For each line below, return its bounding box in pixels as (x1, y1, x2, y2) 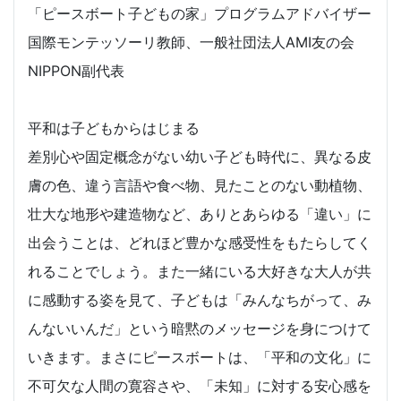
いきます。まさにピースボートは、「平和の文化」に (28, 348, 371, 367)
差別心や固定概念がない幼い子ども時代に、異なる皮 (28, 148, 371, 166)
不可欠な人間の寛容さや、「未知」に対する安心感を (28, 377, 371, 396)
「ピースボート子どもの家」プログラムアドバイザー (28, 4, 371, 23)
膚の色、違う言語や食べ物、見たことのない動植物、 (28, 176, 371, 195)
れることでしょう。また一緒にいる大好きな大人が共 (28, 262, 371, 281)
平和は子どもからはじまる (28, 119, 200, 138)
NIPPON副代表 (28, 62, 124, 81)
